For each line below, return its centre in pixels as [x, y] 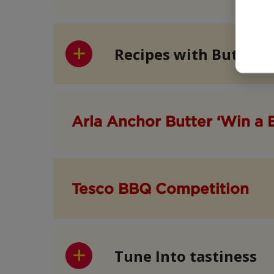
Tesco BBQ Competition [160, 188]
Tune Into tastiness [186, 256]
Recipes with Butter [187, 54]
